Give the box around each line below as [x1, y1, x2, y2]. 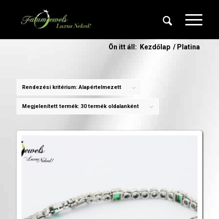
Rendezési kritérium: [22, 84, 79, 90]
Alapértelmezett [78, 84, 121, 90]
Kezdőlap [140, 43, 171, 51]
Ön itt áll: [109, 43, 137, 51]
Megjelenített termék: [22, 103, 81, 109]
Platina [177, 43, 200, 51]
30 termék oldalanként [80, 103, 139, 109]
